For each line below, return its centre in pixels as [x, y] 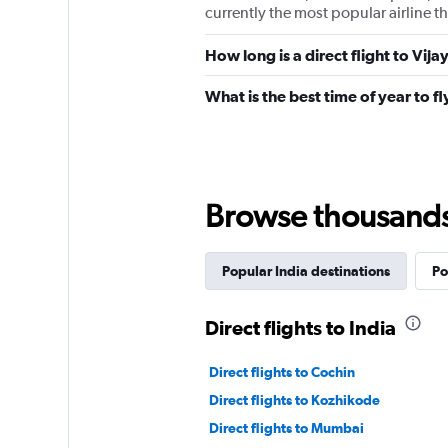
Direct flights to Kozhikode [294, 400]
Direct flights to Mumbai [286, 428]
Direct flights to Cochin [281, 372]
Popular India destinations [305, 271]
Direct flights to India [300, 327]
